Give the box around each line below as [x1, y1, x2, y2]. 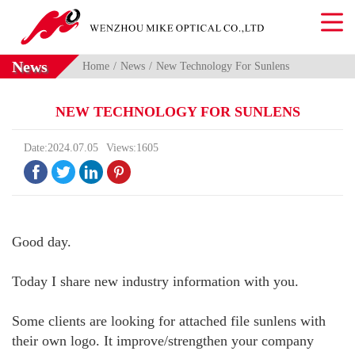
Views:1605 [106, 142, 158, 155]
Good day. [12, 234, 71, 250]
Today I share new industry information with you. [12, 273, 299, 290]
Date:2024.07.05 [24, 142, 98, 155]
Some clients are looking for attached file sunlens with [12, 313, 326, 330]
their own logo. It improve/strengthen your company [12, 333, 314, 349]
